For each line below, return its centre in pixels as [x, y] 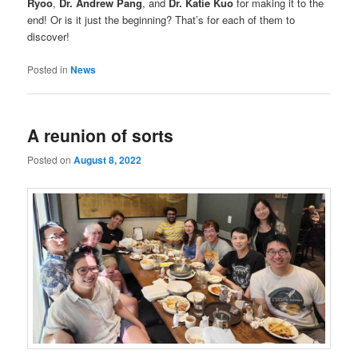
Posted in [48, 69]
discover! [49, 37]
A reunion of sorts [101, 135]
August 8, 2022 [108, 160]
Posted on [51, 160]
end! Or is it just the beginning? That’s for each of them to [161, 20]
